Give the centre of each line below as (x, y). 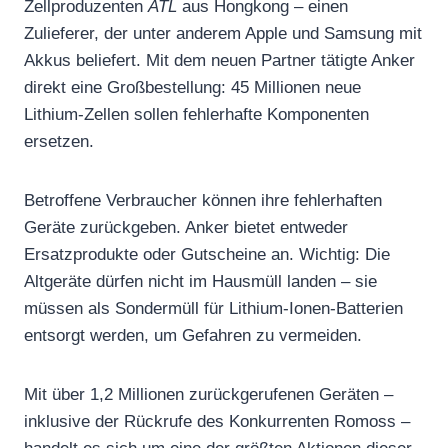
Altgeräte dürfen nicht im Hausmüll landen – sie (200, 281)
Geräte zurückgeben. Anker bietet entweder (186, 227)
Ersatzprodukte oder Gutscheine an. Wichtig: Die (207, 254)
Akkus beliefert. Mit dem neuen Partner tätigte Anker (219, 60)
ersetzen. (59, 141)
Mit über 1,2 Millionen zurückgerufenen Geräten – (208, 394)
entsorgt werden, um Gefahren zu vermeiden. (193, 335)
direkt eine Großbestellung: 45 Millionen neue (192, 87)
